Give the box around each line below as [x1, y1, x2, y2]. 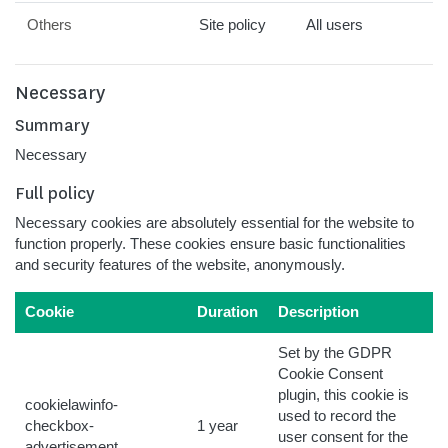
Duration [197, 304, 258, 320]
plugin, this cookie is [278, 387, 409, 403]
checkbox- [25, 418, 94, 434]
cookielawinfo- [25, 397, 118, 413]
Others [27, 17, 72, 33]
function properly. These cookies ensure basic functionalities [15, 236, 406, 252]
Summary [15, 114, 90, 136]
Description [278, 304, 359, 320]
